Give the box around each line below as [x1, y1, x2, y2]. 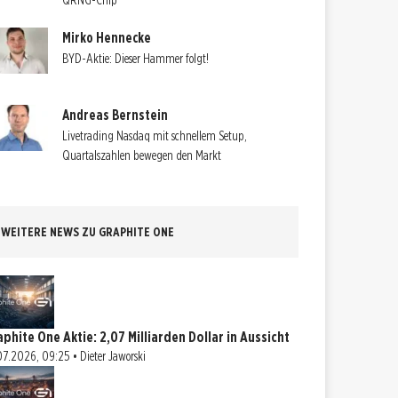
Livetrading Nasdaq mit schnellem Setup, [62, 128, 248, 143]
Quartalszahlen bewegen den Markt [62, 147, 222, 163]
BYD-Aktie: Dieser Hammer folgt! [62, 51, 210, 66]
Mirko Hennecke [62, 28, 152, 46]
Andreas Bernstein [62, 106, 169, 123]
